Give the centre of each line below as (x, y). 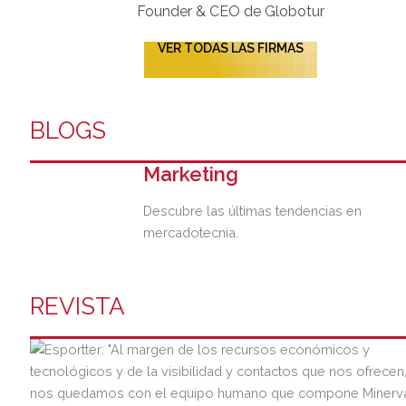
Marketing (191, 174)
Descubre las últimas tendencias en (253, 210)
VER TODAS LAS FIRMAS (231, 48)
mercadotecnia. (191, 232)
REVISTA (77, 306)
